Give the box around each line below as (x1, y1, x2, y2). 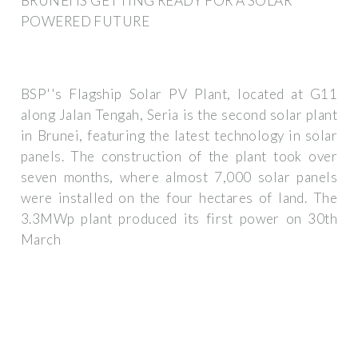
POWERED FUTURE (21, 12, 150, 30)
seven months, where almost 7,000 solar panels (21, 169, 337, 186)
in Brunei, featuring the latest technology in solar (21, 127, 337, 145)
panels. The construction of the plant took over (21, 148, 337, 165)
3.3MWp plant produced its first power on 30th (21, 210, 337, 228)
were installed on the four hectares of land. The (21, 189, 337, 207)
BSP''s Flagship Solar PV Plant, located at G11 (21, 86, 337, 103)
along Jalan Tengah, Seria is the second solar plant (21, 106, 337, 124)
